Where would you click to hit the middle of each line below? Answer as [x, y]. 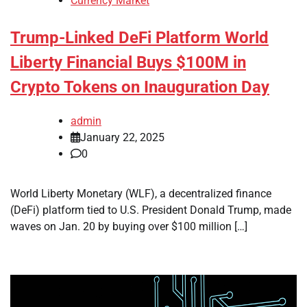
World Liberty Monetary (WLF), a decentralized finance [141, 193]
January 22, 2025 [122, 137]
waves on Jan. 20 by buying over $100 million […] [129, 226]
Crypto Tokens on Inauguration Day [140, 87]
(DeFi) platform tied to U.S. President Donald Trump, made [151, 210]
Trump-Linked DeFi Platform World [139, 38]
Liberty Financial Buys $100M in [128, 63]
